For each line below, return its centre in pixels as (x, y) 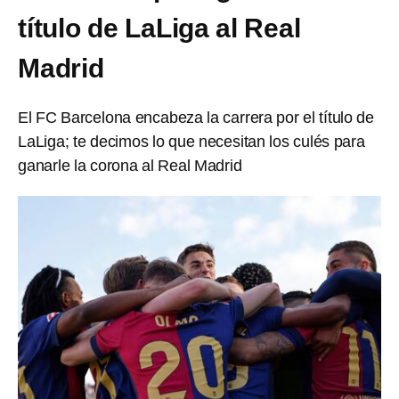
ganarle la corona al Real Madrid (130, 166)
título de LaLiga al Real (159, 28)
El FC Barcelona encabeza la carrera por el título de (196, 118)
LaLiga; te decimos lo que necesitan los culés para (191, 142)
